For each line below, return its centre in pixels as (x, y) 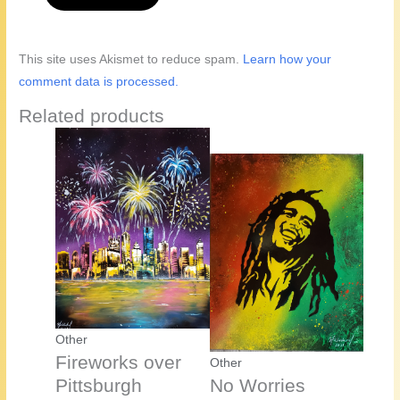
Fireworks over (119, 362)
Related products (92, 116)
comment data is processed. (99, 81)
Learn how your (287, 59)
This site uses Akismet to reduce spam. (131, 59)
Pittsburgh (99, 385)
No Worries (257, 385)
